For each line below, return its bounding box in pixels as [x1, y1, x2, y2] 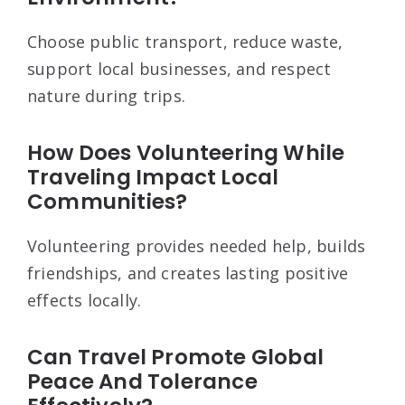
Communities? [27, 187, 188, 217]
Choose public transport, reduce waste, [27, 31, 344, 53]
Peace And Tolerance [27, 367, 258, 397]
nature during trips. [27, 85, 185, 108]
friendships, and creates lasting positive [27, 262, 349, 285]
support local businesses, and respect [27, 58, 332, 80]
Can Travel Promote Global [27, 343, 325, 372]
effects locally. [27, 289, 142, 312]
